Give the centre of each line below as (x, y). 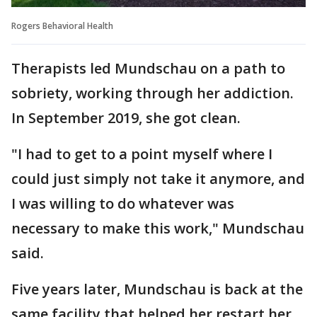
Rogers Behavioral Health (62, 25)
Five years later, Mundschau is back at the (157, 289)
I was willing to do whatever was (123, 203)
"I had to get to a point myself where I (142, 154)
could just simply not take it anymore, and (158, 178)
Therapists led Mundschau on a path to (148, 68)
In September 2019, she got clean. (126, 117)
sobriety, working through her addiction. (152, 93)
